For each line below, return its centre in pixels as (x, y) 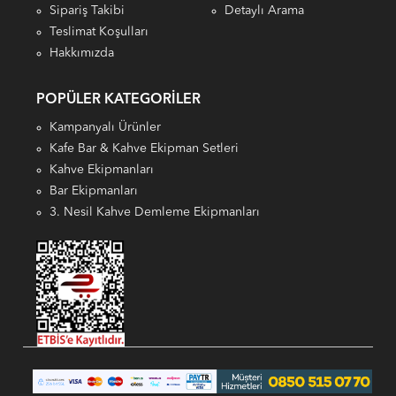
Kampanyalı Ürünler (106, 128)
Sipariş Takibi (88, 11)
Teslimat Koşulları (99, 32)
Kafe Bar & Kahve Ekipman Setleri (145, 149)
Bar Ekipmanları (94, 191)
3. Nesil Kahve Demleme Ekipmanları (155, 213)
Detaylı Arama (264, 11)
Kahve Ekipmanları (102, 170)
